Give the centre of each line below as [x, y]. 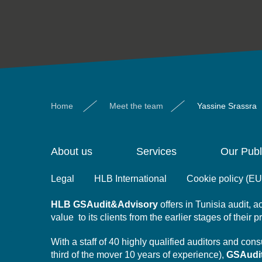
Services [156, 151]
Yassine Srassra [227, 106]
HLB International [130, 178]
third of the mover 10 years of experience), [139, 254]
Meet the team [136, 106]
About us [72, 151]
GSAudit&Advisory [116, 204]
